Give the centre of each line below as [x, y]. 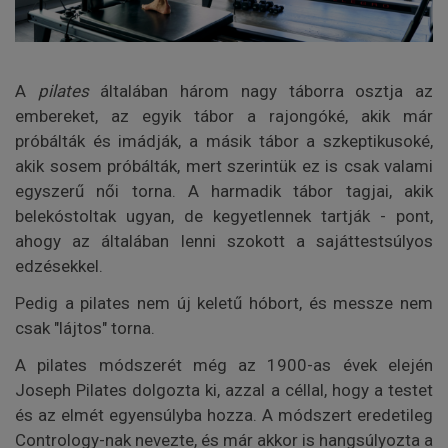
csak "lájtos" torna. [85, 328]
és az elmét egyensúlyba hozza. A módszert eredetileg [224, 415]
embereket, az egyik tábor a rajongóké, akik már [224, 116]
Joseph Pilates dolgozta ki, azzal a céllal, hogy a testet [224, 390]
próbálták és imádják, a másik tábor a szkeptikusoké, [224, 141]
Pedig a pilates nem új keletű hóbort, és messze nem [224, 303]
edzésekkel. [59, 266]
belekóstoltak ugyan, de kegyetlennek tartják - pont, [224, 216]
